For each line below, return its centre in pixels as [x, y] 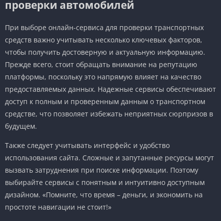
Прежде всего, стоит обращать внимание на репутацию [101, 64]
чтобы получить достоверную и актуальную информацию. [105, 52]
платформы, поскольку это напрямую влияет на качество [103, 76]
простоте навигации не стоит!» [58, 207]
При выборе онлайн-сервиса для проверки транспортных [104, 27]
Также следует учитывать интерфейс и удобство [87, 145]
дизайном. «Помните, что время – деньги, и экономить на [104, 194]
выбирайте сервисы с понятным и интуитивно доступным [105, 182]
